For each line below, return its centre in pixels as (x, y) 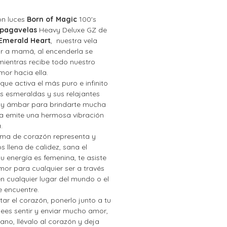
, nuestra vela (74, 41)
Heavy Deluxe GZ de (72, 30)
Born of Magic (52, 20)
